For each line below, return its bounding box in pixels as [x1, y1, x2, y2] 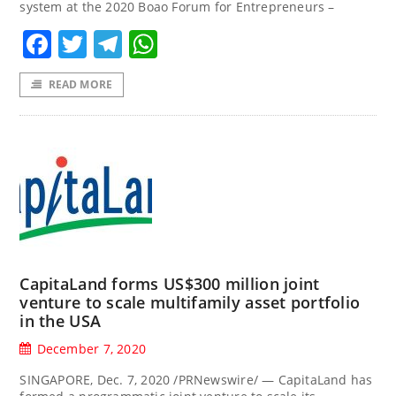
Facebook [51, 25, 182, 63]
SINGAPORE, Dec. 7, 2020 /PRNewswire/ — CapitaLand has [19, 371, 373, 388]
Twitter [87, 25, 182, 63]
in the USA [19, 310, 102, 331]
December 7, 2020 [36, 340, 146, 357]
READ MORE [48, 77, 113, 92]
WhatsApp [157, 25, 298, 63]
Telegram [122, 25, 251, 63]
